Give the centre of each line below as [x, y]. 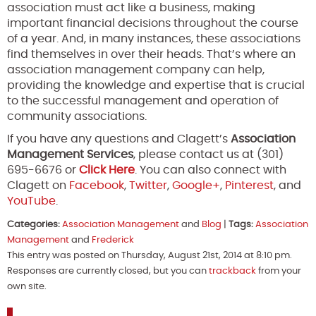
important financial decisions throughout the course [153, 23]
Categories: [34, 224]
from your [279, 271]
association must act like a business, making [131, 7]
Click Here [107, 170]
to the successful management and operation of [143, 101]
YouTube [31, 201]
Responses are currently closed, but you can [108, 271]
